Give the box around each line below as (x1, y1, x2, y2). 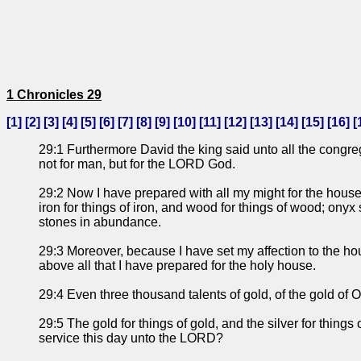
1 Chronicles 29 (6, 88, 102, 102)
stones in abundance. (39, 215, 161, 230)
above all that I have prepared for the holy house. (39, 259, 316, 273)
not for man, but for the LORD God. (39, 157, 235, 172)
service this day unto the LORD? (39, 331, 223, 346)
